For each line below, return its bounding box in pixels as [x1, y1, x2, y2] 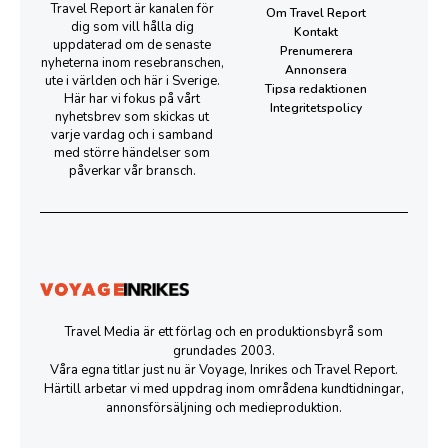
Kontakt [294, 24, 338, 41]
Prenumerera [279, 43, 353, 60]
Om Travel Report [266, 5, 366, 22]
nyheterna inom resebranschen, [40, 53, 224, 72]
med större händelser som [54, 143, 210, 162]
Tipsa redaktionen [265, 81, 367, 98]
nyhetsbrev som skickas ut [55, 107, 209, 126]
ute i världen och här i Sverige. [44, 71, 220, 90]
